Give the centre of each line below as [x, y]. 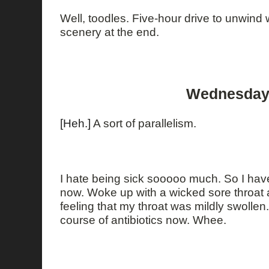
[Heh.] [75, 123]
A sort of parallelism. [144, 123]
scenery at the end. [110, 32]
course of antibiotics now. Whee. [143, 219]
